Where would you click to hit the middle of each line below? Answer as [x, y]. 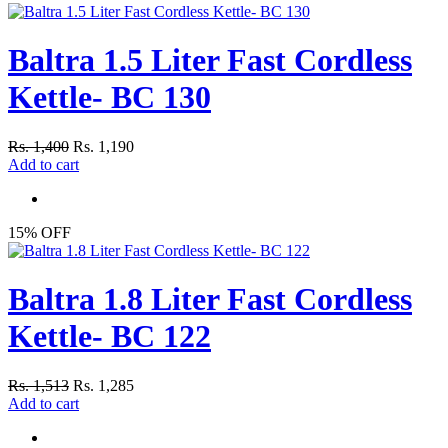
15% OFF [39, 232]
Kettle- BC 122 [109, 336]
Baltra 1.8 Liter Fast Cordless [210, 299]
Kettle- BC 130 [109, 97]
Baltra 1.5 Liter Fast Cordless [210, 60]
